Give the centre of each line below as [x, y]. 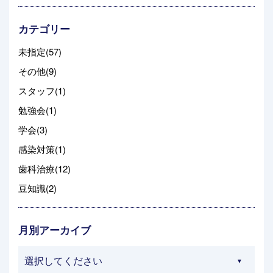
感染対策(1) [42, 149]
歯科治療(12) [44, 168]
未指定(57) [40, 51]
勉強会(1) [37, 110]
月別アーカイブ [55, 230]
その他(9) [37, 71]
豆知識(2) [37, 188]
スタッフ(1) [42, 90]
